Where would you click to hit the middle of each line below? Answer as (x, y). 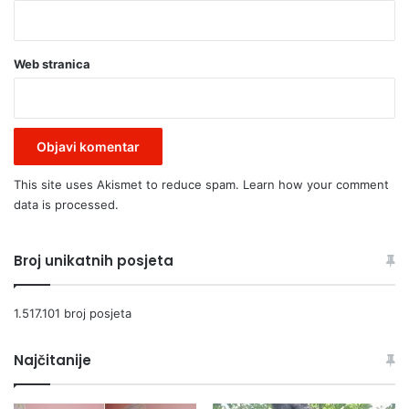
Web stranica (52, 63)
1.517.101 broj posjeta (73, 313)
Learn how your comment (316, 184)
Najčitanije (52, 360)
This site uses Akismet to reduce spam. (128, 184)
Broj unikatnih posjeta (94, 260)
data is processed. (66, 204)
